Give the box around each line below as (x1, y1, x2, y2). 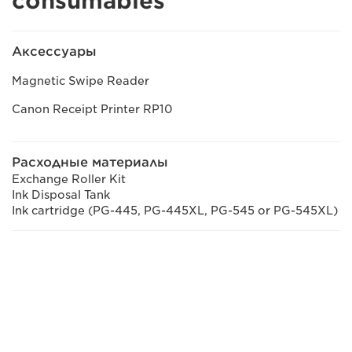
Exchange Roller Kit (12, 172, 126, 185)
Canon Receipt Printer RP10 (12, 102, 173, 115)
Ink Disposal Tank (12, 188, 110, 201)
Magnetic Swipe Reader (12, 74, 149, 87)
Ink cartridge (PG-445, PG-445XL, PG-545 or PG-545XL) (12, 203, 338, 217)
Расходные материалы (12, 154, 168, 170)
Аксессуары (12, 43, 97, 59)
